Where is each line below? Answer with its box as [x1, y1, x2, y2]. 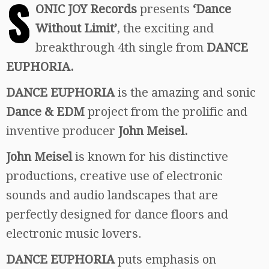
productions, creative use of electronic [6, 168, 223, 183]
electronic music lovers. [6, 226, 142, 241]
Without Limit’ [35, 20, 117, 35]
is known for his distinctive [72, 149, 228, 164]
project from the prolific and [85, 104, 247, 119]
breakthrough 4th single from [35, 40, 207, 55]
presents [137, 1, 193, 16]
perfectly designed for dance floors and [6, 207, 228, 222]
